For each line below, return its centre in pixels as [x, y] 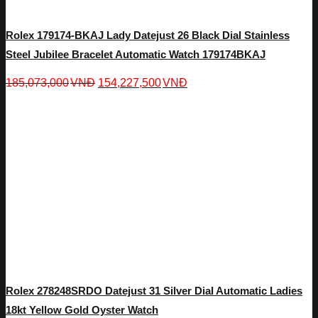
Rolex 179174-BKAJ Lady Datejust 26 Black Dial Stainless [148, 35]
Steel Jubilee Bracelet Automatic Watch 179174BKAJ [136, 54]
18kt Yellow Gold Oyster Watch [82, 309]
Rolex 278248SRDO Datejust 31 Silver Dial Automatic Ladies [154, 290]
